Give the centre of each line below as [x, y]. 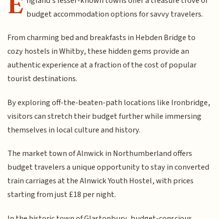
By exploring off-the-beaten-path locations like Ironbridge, [109, 102]
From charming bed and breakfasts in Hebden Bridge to [102, 38]
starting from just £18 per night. [62, 195]
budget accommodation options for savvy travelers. [115, 14]
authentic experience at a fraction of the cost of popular [102, 65]
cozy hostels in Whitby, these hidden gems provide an [99, 52]
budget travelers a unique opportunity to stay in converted [109, 167]
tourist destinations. [43, 79]
